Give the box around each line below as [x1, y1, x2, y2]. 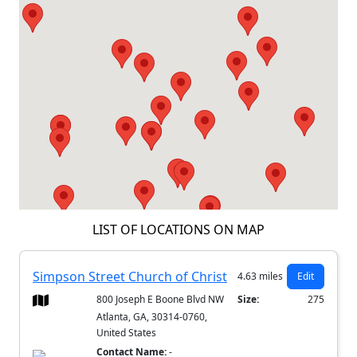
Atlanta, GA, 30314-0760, [96, 310, 208, 324]
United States [96, 326, 157, 340]
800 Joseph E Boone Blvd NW [96, 292, 225, 307]
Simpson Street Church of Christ [33, 268, 227, 286]
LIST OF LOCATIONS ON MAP [92, 221, 265, 239]
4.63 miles [237, 269, 284, 284]
